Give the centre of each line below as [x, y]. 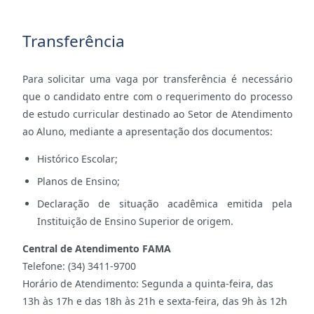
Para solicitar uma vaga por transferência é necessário [157, 78]
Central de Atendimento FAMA [96, 248]
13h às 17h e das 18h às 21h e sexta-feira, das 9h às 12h [156, 301]
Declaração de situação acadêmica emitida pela [164, 203]
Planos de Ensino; [78, 181]
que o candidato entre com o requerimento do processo [157, 96]
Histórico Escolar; [77, 158]
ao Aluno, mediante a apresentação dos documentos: [147, 131]
